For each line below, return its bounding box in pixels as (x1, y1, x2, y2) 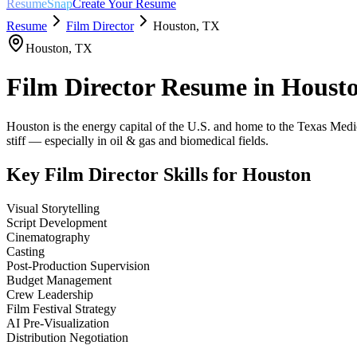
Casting (6, 244, 45, 258)
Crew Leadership (6, 287, 93, 301)
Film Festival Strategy (6, 301, 116, 316)
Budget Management (6, 273, 112, 287)
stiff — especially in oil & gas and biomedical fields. (6, 133, 269, 147)
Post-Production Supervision (6, 258, 150, 273)
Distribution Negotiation (6, 330, 128, 344)
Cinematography (6, 229, 90, 244)
